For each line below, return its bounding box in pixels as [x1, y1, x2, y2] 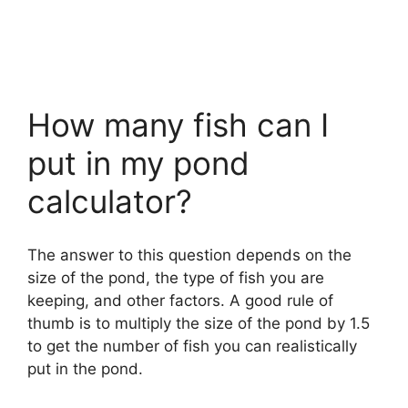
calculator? [27, 182, 192, 221]
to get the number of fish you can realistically [27, 336, 357, 355]
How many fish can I [27, 106, 329, 145]
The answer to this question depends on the [27, 245, 352, 264]
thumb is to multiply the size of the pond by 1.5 [27, 313, 370, 332]
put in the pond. [27, 359, 143, 378]
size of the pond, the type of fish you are [27, 268, 324, 287]
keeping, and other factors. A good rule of [27, 291, 333, 310]
